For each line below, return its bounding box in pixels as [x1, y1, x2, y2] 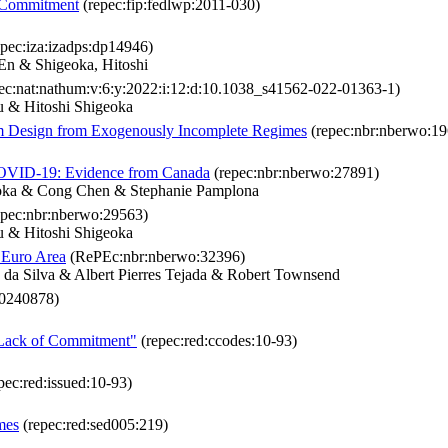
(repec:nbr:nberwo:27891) [210, 164, 379, 182]
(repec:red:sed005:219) [19, 416, 168, 434]
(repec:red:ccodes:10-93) [137, 332, 297, 350]
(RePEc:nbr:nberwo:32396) [66, 248, 245, 266]
